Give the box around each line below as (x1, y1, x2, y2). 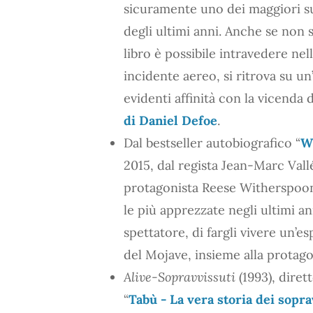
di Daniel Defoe (124, 112, 217, 129)
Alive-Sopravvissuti (124, 268, 235, 285)
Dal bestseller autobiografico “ (124, 134, 300, 151)
